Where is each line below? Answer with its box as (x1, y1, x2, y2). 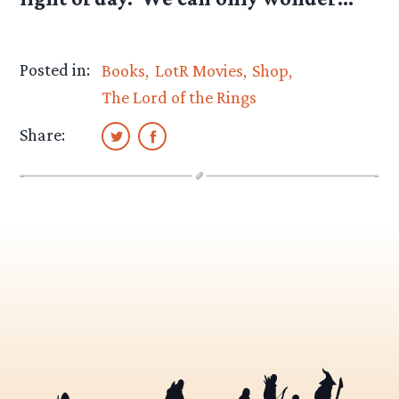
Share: (20, 125, 66, 145)
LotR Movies (154, 61, 243, 81)
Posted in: (20, 60, 91, 80)
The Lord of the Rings (102, 87, 257, 108)
